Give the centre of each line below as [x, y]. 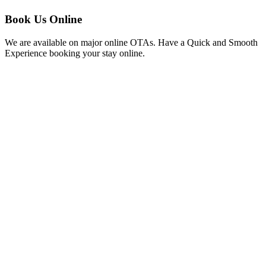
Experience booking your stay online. [76, 53]
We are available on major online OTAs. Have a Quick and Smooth [131, 42]
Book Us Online [43, 20]
